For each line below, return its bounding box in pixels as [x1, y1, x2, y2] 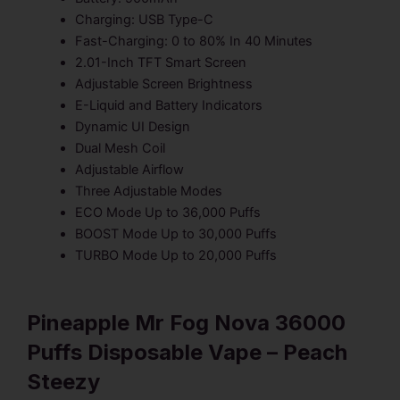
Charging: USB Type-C [74, 11, 213, 28]
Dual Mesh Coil [74, 139, 165, 156]
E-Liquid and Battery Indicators [74, 96, 262, 113]
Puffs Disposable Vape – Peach [27, 338, 347, 365]
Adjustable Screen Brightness [74, 75, 253, 92]
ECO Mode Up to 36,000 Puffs [74, 204, 261, 221]
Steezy [27, 368, 100, 395]
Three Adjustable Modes [74, 182, 222, 199]
